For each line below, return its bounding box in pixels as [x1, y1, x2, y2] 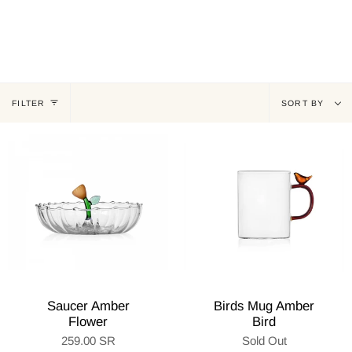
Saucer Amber [46, 299, 130, 313]
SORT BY [280, 98, 324, 108]
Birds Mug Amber [214, 299, 314, 313]
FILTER [12, 98, 46, 108]
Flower [68, 314, 108, 329]
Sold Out [241, 334, 287, 347]
